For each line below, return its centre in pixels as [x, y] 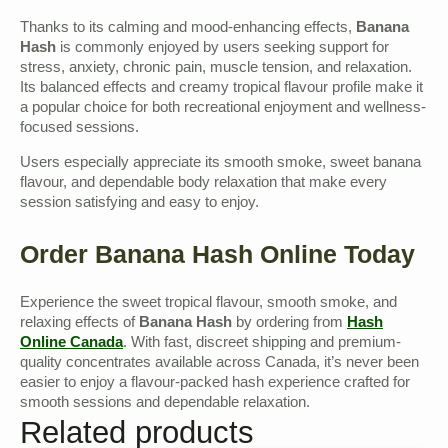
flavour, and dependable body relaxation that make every [203, 183]
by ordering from [289, 323]
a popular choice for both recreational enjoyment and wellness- [223, 108]
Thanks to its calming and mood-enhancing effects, [188, 28]
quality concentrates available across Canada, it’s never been [219, 363]
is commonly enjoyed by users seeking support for [222, 48]
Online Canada [71, 343]
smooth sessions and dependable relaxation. [165, 403]
